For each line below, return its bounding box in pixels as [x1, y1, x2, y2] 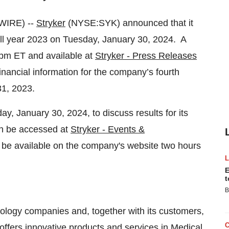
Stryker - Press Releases [95, 51, 197, 61]
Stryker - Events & [71, 124, 145, 134]
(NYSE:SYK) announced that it [65, 18, 193, 28]
